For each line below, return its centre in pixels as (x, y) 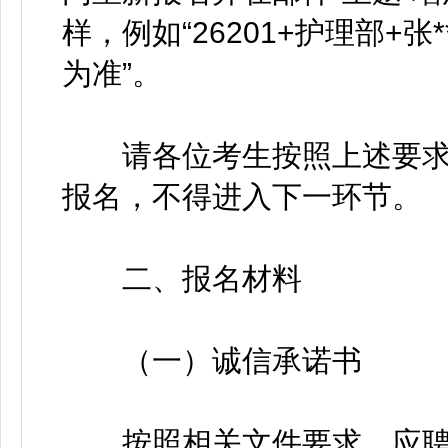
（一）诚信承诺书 (212, 360)
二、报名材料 (182, 278)
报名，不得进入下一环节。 (242, 196)
